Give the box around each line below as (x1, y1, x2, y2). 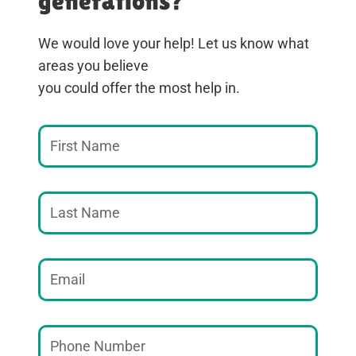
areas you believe (38, 57, 149, 75)
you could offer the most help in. (38, 79, 240, 97)
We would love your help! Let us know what (38, 35, 309, 52)
